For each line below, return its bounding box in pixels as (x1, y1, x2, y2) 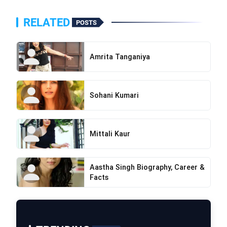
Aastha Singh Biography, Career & (89, 163, 205, 172)
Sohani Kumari (89, 91, 139, 100)
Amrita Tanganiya (89, 52, 150, 61)
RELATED (23, 16, 70, 29)
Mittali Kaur (89, 129, 130, 138)
